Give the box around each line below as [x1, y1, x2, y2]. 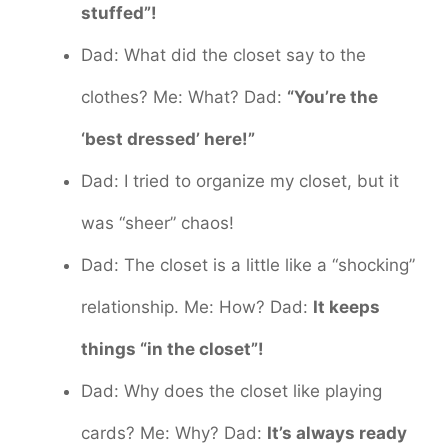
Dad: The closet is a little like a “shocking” [81, 254, 415, 275]
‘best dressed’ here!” [81, 128, 255, 149]
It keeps [313, 296, 380, 317]
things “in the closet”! [81, 338, 264, 359]
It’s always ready [267, 422, 407, 443]
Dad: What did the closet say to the [81, 44, 366, 65]
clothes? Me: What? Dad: [81, 86, 287, 107]
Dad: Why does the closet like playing [81, 380, 382, 401]
